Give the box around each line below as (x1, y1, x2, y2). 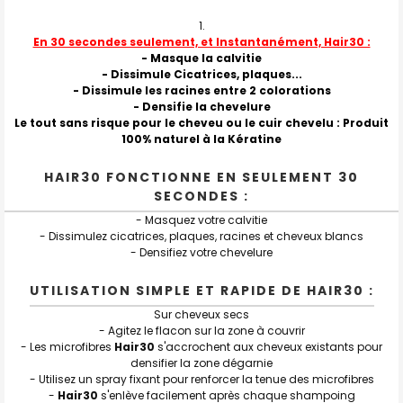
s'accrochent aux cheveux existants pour (155, 338, 382, 354)
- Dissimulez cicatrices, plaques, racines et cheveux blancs (40, 228, 363, 244)
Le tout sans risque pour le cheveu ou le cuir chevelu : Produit (14, 114, 389, 130)
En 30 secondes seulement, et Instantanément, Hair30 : (32, 33, 371, 49)
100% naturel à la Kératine (121, 130, 282, 147)
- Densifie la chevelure (132, 98, 271, 114)
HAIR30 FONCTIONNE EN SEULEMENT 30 (44, 167, 359, 186)
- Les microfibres (21, 338, 114, 354)
